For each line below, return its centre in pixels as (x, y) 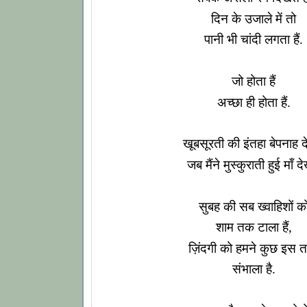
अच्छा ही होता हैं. (254, 102)
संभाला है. (254, 269)
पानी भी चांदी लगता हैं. (254, 40)
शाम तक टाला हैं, (254, 228)
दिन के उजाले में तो (254, 19)
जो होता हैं (254, 82)
